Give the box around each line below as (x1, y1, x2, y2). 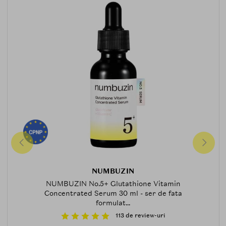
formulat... (96, 198, 130, 208)
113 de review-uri (115, 211, 165, 219)
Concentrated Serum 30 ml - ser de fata (44, 189, 182, 198)
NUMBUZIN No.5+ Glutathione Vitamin (45, 179, 181, 189)
